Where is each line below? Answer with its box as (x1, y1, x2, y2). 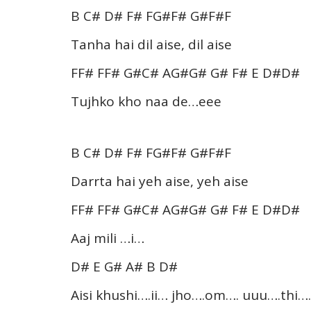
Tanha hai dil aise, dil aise (71, 35, 232, 53)
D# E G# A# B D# (71, 258, 178, 276)
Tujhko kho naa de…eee (71, 92, 221, 110)
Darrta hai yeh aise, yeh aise (71, 172, 249, 191)
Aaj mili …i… (71, 229, 144, 248)
